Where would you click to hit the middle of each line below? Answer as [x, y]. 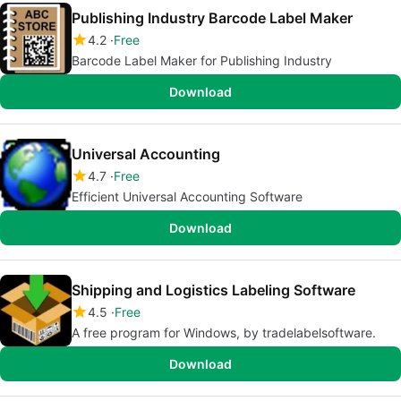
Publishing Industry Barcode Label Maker [212, 18]
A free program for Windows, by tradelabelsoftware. [224, 333]
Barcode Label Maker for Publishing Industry [202, 60]
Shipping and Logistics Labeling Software [213, 290]
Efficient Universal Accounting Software [187, 196]
